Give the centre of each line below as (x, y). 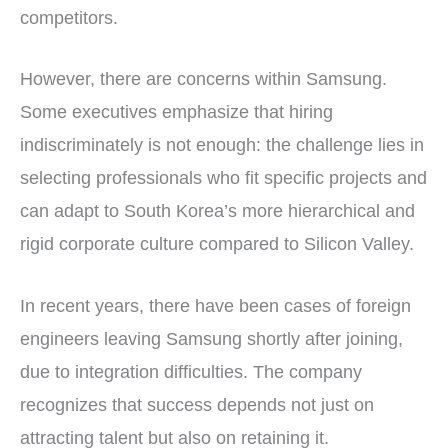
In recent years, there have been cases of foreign (215, 306)
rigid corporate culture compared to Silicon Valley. (217, 244)
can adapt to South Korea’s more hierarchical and (217, 211)
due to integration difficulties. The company (191, 372)
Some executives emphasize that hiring (176, 112)
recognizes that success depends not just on (197, 405)
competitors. (69, 17)
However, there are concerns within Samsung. (203, 79)
